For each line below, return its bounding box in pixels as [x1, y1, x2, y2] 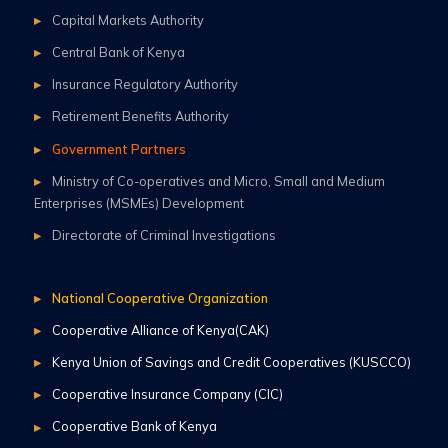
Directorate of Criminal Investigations [51, 227, 276, 243]
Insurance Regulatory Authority [51, 76, 238, 93]
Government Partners [51, 140, 186, 157]
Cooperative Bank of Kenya [51, 418, 217, 435]
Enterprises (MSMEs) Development [34, 194, 244, 211]
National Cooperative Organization [51, 289, 268, 306]
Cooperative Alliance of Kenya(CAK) [51, 321, 269, 338]
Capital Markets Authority [51, 11, 204, 28]
